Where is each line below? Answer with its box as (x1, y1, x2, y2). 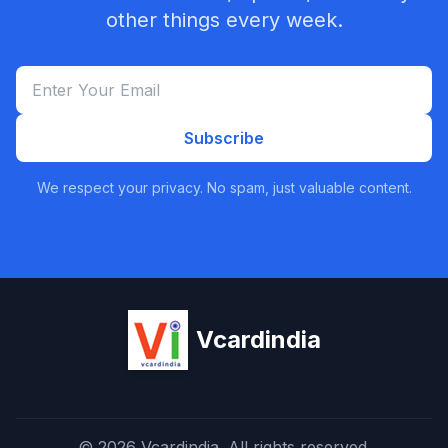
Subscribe (184, 128, 264, 148)
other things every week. (105, 8, 343, 32)
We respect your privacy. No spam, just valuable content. (36, 179, 412, 196)
